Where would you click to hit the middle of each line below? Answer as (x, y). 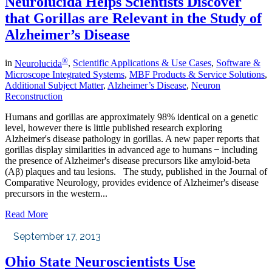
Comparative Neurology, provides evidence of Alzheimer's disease (132, 182)
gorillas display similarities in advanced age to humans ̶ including (131, 149)
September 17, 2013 (57, 236)
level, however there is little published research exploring (114, 127)
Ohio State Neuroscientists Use (100, 262)
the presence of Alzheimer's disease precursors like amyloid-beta (127, 160)
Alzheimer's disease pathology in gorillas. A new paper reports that (132, 138)
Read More (26, 214)
